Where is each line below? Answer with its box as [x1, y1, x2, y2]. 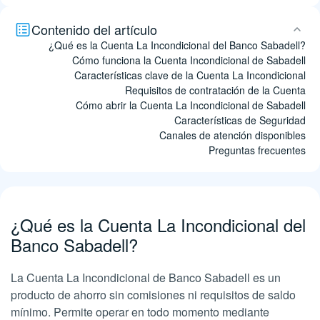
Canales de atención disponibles [159, 128, 306, 142]
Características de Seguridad [174, 113, 306, 127]
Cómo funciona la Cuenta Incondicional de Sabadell [72, 53, 306, 67]
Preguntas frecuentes [209, 143, 306, 157]
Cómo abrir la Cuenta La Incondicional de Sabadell [76, 98, 306, 112]
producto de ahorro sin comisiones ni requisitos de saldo [11, 286, 296, 303]
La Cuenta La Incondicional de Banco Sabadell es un [11, 269, 281, 286]
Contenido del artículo [31, 19, 157, 39]
